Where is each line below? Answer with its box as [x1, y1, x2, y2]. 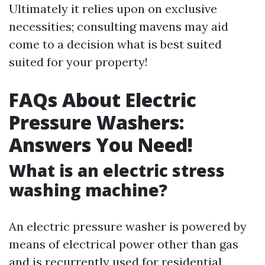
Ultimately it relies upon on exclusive [9, 1, 217, 16]
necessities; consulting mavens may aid [9, 19, 228, 34]
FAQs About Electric [9, 87, 196, 112]
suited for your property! [9, 54, 148, 69]
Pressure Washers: [9, 109, 185, 135]
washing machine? [9, 179, 167, 201]
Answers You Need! [9, 132, 193, 157]
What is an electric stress [9, 159, 225, 182]
